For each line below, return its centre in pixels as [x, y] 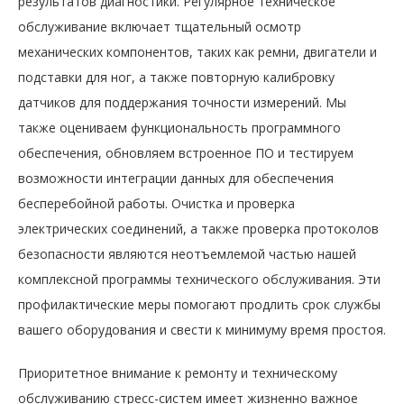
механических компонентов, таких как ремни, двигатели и [197, 51]
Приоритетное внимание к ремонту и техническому [178, 372]
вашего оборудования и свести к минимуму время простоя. [202, 329]
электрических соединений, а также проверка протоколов [198, 228]
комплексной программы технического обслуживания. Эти [199, 279]
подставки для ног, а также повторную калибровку [176, 77]
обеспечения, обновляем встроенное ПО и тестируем [186, 152]
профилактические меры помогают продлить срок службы [199, 304]
